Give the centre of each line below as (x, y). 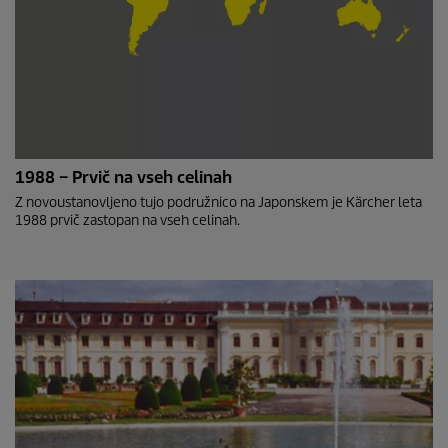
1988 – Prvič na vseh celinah (123, 177)
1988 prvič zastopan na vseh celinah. (127, 220)
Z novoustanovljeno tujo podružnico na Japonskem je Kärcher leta (218, 202)
